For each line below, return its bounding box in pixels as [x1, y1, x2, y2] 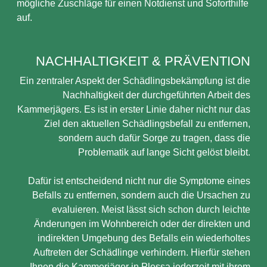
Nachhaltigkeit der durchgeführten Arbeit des [63, 90, 250, 100]
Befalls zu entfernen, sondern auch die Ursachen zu [32, 190, 250, 200]
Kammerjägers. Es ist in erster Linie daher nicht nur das [17, 104, 250, 114]
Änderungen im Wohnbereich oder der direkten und [34, 219, 250, 229]
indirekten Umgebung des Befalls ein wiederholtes [38, 233, 250, 243]
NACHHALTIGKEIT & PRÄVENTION [36, 54, 250, 69]
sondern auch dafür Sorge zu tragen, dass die [58, 133, 250, 143]
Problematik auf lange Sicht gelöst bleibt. [78, 147, 250, 157]
